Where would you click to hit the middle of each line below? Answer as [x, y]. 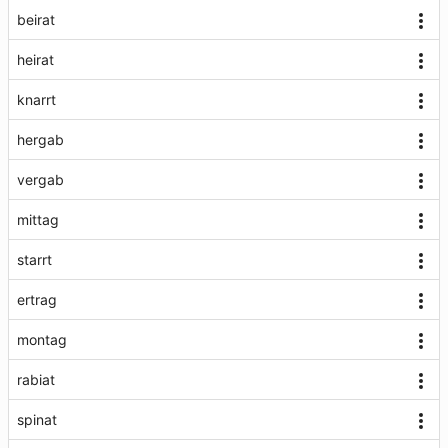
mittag [38, 219]
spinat [37, 419]
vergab [40, 179]
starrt [34, 259]
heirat [35, 59]
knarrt [36, 99]
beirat [36, 19]
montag [42, 339]
